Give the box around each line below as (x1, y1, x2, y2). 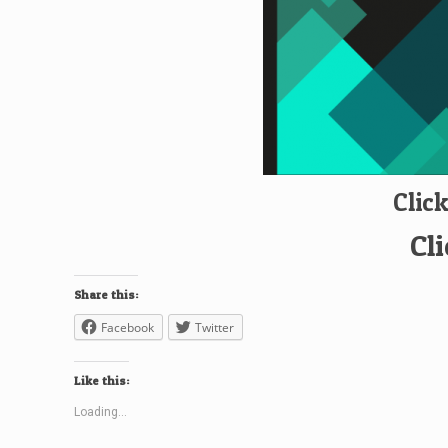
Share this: (74, 287, 139, 302)
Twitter (195, 319, 235, 336)
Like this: (74, 373, 130, 388)
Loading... (74, 405, 128, 419)
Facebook (101, 319, 155, 336)
